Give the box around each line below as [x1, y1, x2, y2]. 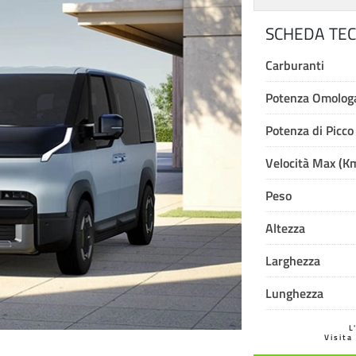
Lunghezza [265, 283, 323, 302]
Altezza [265, 218, 305, 237]
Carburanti [265, 55, 324, 74]
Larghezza [265, 250, 320, 269]
